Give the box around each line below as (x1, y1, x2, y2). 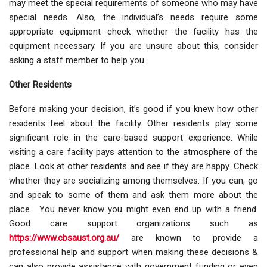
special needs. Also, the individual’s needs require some (9, 12, 258, 23)
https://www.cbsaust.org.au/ (9, 232, 119, 244)
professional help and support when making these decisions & (9, 247, 258, 258)
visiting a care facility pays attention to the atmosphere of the (9, 147, 258, 158)
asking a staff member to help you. (9, 55, 146, 66)
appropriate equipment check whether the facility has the (9, 26, 258, 38)
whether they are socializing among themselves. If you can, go (9, 175, 258, 187)
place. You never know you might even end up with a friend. (9, 204, 258, 215)
